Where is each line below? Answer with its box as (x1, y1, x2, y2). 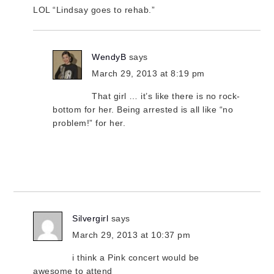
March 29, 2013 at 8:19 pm (92, 68, 205, 79)
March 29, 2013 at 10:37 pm (72, 230, 191, 240)
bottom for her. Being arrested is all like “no (53, 105, 234, 115)
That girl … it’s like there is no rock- (92, 91, 240, 102)
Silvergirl (72, 213, 109, 224)
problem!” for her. (53, 118, 126, 128)
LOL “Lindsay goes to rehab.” (33, 5, 155, 15)
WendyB (92, 52, 127, 62)
